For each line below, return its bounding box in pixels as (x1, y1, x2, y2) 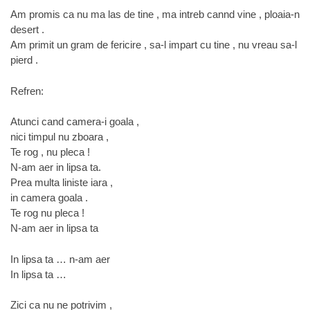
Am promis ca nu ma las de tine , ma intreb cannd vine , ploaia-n (10, 8, 300, 20)
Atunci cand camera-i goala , (10, 116, 139, 127)
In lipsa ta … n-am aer (10, 253, 110, 265)
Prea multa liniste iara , (10, 176, 113, 188)
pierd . (10, 54, 38, 66)
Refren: (10, 84, 44, 97)
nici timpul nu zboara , (10, 131, 109, 143)
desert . (10, 24, 44, 35)
